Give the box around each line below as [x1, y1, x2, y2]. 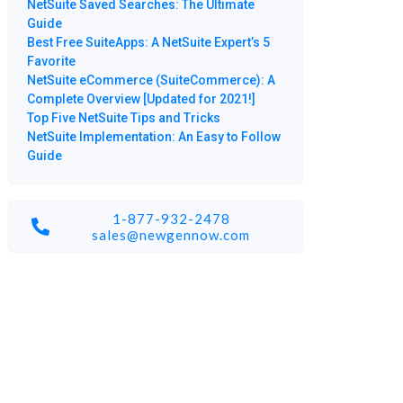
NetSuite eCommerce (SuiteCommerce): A [26, 73, 275, 88]
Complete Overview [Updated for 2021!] [26, 92, 255, 107]
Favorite [26, 54, 76, 69]
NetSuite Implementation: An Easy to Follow [26, 130, 281, 145]
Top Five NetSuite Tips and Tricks [26, 111, 220, 126]
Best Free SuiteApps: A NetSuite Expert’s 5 [26, 35, 270, 50]
